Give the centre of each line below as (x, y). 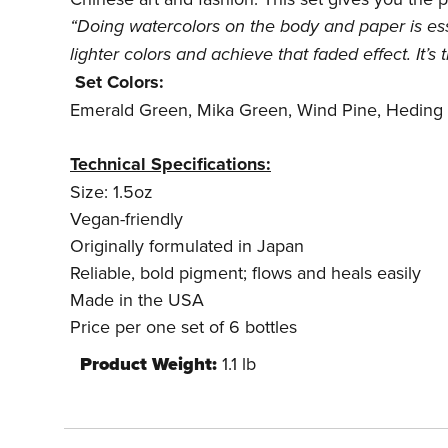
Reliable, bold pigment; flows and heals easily (245, 272)
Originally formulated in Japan (187, 245)
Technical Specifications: (170, 163)
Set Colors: (119, 81)
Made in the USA (137, 299)
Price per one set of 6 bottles (183, 326)
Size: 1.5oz (111, 191)
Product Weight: (151, 363)
